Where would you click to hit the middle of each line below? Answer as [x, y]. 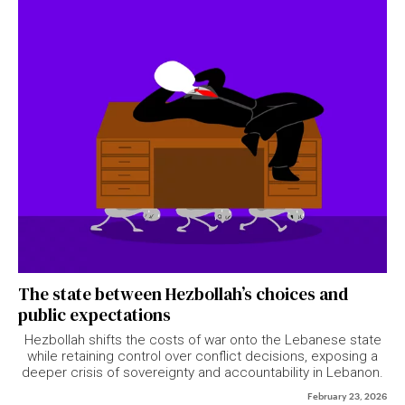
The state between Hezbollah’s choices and [183, 294]
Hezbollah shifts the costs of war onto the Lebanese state [202, 340]
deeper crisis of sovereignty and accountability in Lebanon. [202, 372]
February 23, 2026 [347, 395]
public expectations [94, 315]
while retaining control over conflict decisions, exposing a [202, 356]
